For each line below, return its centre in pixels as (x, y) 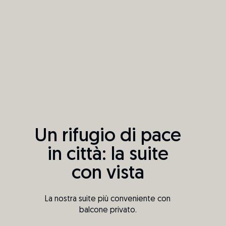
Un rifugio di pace (108, 137)
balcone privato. (108, 211)
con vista (108, 174)
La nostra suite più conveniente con (108, 200)
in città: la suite (108, 155)
